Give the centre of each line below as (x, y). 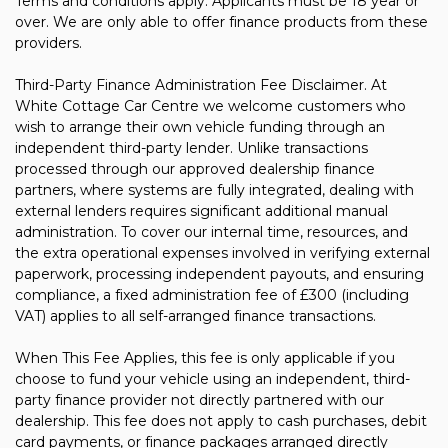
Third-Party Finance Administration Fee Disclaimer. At (201, 85)
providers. (48, 43)
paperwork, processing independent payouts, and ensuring (219, 274)
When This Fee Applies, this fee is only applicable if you (205, 358)
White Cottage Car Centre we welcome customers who (210, 106)
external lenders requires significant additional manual (201, 211)
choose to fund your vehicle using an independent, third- (212, 379)
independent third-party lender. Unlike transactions (191, 148)
